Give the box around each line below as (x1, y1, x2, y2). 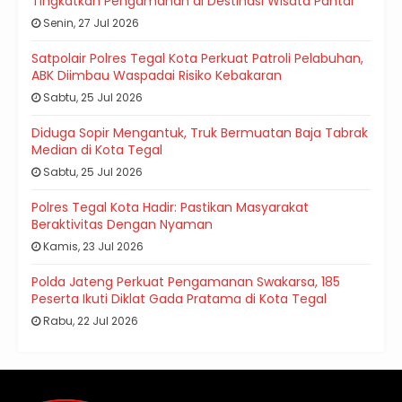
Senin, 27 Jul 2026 (40, 14, 139, 31)
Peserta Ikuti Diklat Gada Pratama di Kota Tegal (31, 289, 327, 308)
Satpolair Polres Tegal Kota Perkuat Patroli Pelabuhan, (31, 48, 363, 67)
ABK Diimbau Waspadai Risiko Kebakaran (31, 66, 282, 84)
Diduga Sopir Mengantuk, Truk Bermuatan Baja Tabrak (31, 123, 368, 142)
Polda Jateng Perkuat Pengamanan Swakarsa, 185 (31, 272, 340, 291)
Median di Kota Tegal (31, 140, 162, 159)
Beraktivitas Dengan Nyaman (31, 214, 213, 233)
